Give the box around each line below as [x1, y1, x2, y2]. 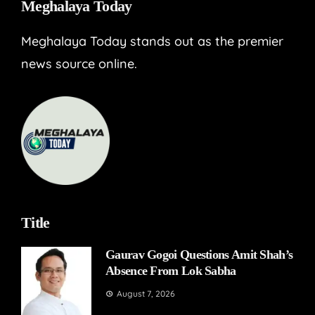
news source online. [21, 55, 137, 72]
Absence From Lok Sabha [105, 263, 236, 278]
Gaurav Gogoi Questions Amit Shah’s [105, 247, 293, 262]
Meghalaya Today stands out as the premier [21, 32, 283, 49]
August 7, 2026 [117, 288, 175, 299]
